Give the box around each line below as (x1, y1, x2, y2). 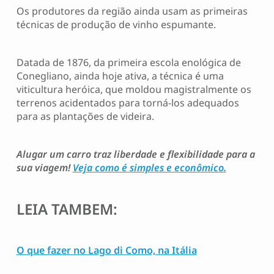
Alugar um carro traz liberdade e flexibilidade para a (16, 147, 255, 161)
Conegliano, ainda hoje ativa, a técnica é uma (16, 69, 224, 83)
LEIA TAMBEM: (16, 199, 117, 220)
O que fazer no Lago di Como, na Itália (16, 243, 197, 257)
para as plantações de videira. (16, 109, 154, 124)
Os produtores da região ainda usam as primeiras (16, 4, 248, 18)
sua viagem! (16, 161, 70, 175)
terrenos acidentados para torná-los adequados (16, 96, 239, 110)
